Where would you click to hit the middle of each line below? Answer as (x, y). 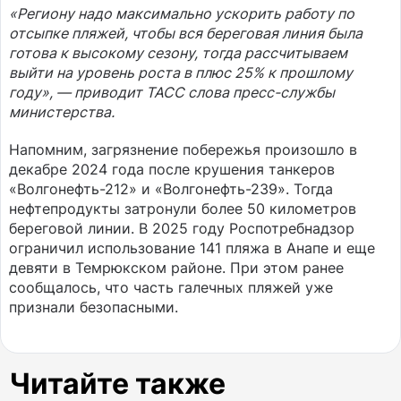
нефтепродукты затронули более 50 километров (183, 209)
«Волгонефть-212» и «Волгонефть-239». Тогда (171, 189)
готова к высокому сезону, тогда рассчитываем (178, 53)
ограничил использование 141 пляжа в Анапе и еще (192, 248)
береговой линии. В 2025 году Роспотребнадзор (182, 228)
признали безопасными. (94, 307)
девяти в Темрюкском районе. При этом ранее (176, 268)
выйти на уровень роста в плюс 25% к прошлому (181, 73)
